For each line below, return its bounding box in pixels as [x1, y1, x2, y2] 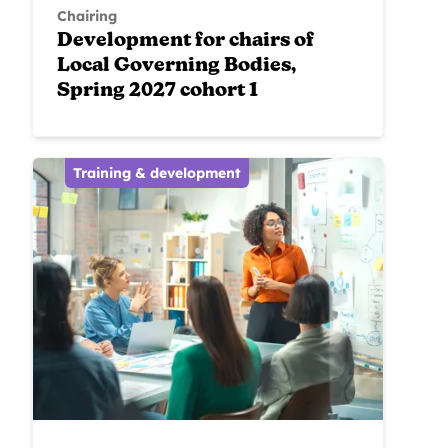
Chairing [57, 6, 117, 25]
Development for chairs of [57, 31, 314, 51]
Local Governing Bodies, [57, 56, 296, 76]
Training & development [73, 163, 241, 182]
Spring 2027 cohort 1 [57, 81, 258, 101]
